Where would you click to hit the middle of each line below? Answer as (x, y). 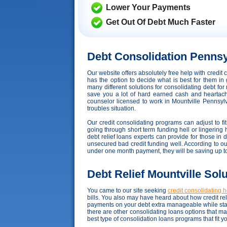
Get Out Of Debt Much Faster (161, 22)
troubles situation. (111, 108)
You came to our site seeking (127, 191)
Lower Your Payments (148, 7)
